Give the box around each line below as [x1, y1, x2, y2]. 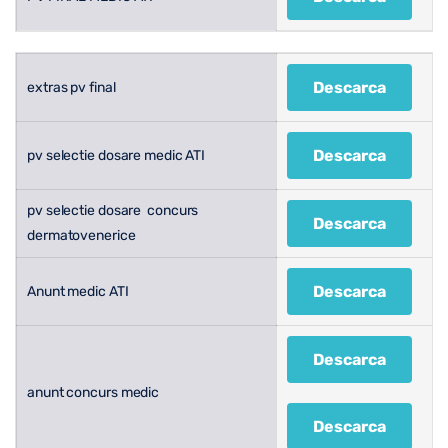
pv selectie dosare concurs [27, 201, 199, 219]
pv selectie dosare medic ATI [27, 146, 206, 164]
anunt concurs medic [27, 383, 160, 401]
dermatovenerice [27, 226, 136, 244]
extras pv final [27, 78, 116, 96]
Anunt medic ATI [27, 282, 129, 300]
